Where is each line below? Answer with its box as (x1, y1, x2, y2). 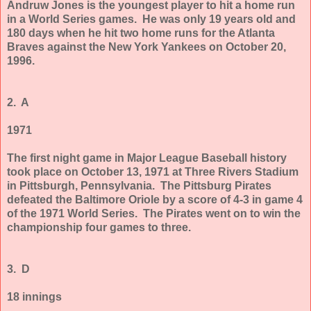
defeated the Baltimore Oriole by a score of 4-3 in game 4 (7, 193, 303, 205)
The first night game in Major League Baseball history (7, 151, 287, 164)
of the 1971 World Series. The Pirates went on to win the (7, 207, 301, 219)
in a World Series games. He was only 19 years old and (7, 12, 296, 25)
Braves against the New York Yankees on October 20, (7, 40, 286, 53)
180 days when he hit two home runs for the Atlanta (7, 26, 275, 39)
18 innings (7, 290, 62, 303)
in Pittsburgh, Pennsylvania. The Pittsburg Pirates (7, 179, 271, 192)
